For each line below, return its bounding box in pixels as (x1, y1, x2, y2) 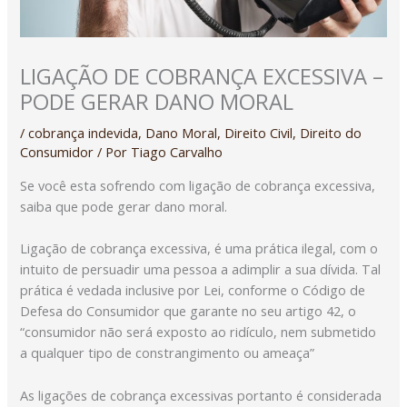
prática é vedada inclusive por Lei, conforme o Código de (20, 281, 366, 300)
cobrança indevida (28, 124, 139, 143)
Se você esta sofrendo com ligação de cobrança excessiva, (20, 175, 376, 194)
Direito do (300, 124, 362, 143)
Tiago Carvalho (131, 143, 223, 162)
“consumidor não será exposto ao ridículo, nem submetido (20, 323, 377, 342)
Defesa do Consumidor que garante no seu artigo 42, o (20, 302, 357, 321)
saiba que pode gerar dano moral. (20, 196, 228, 215)
